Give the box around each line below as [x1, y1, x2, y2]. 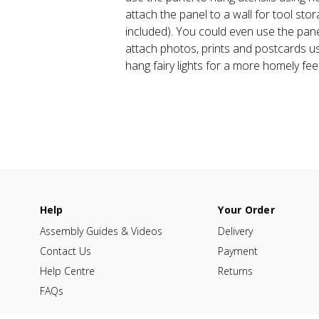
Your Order [218, 202, 275, 216]
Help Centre [39, 263, 95, 278]
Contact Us [39, 244, 91, 258]
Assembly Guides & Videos [39, 224, 162, 238]
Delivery [218, 224, 253, 238]
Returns [218, 263, 253, 278]
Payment [218, 244, 258, 258]
